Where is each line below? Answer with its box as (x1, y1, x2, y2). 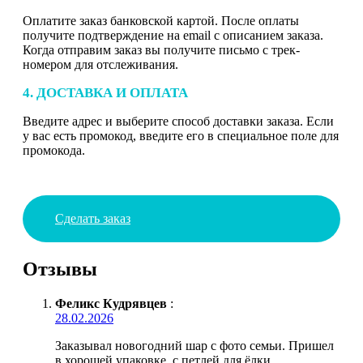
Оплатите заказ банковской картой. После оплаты (23, 13, 299, 28)
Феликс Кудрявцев (55, 296, 167, 310)
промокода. (23, 143, 85, 157)
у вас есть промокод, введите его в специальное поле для (23, 128, 339, 143)
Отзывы (23, 258, 97, 280)
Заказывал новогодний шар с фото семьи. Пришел (55, 338, 334, 352)
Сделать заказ (55, 211, 130, 225)
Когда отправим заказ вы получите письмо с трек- (23, 42, 300, 57)
